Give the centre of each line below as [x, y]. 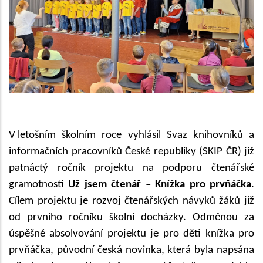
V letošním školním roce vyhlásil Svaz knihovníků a [131, 135]
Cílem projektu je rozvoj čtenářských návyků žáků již [131, 201]
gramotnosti [39, 184]
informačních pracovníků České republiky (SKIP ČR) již [131, 151]
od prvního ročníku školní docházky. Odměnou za [131, 217]
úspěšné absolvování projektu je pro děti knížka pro [131, 234]
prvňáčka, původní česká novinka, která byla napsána [131, 250]
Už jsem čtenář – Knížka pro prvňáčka [160, 184]
